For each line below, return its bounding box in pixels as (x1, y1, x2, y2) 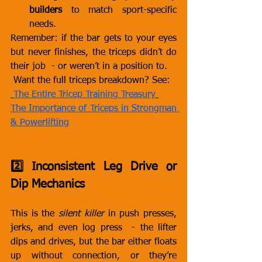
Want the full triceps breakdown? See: (13, 76, 170, 85)
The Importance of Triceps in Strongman (11, 104, 177, 113)
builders (29, 6, 62, 15)
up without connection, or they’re (11, 251, 177, 261)
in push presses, (104, 209, 177, 219)
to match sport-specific (62, 6, 177, 15)
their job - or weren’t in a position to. (11, 62, 167, 71)
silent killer (58, 209, 104, 219)
